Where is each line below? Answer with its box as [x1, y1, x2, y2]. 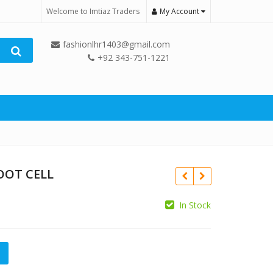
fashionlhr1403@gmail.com [62, 38, 170, 50]
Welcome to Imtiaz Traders [46, 6, 140, 16]
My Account [160, 6, 201, 16]
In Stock [179, 199, 211, 211]
